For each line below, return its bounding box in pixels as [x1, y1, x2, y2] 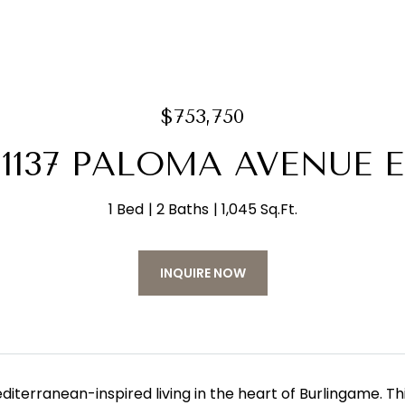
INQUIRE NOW [159, 264, 246, 282]
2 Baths [155, 199, 209, 220]
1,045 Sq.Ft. [221, 199, 297, 220]
